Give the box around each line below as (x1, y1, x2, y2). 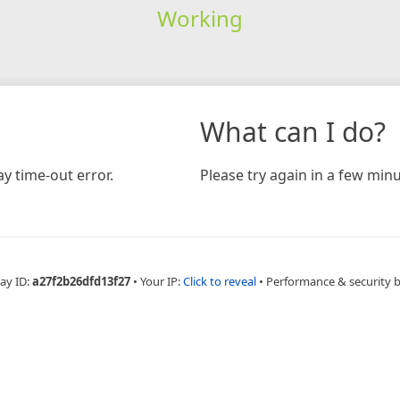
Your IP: (140, 272, 183, 289)
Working (156, 3, 243, 33)
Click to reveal (183, 272, 256, 289)
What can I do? (200, 112, 386, 150)
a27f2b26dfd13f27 (32, 272, 130, 289)
